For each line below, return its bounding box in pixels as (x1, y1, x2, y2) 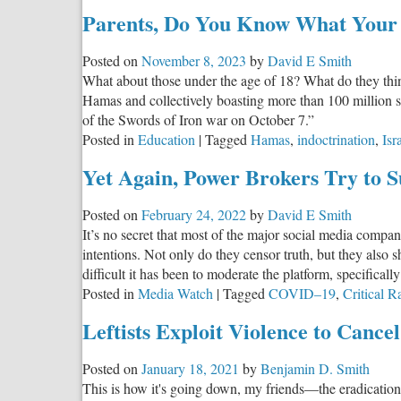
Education (138, 130, 195, 149)
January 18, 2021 (141, 358, 239, 378)
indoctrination (297, 130, 375, 149)
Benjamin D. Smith (260, 358, 370, 378)
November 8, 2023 (141, 51, 246, 71)
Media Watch (138, 283, 213, 303)
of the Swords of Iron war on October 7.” (82, 110, 314, 130)
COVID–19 (269, 283, 336, 303)
